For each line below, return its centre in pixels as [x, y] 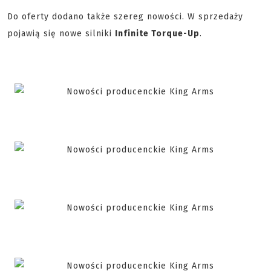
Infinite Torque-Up [157, 34]
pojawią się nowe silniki [61, 34]
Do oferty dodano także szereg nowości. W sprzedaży [125, 17]
